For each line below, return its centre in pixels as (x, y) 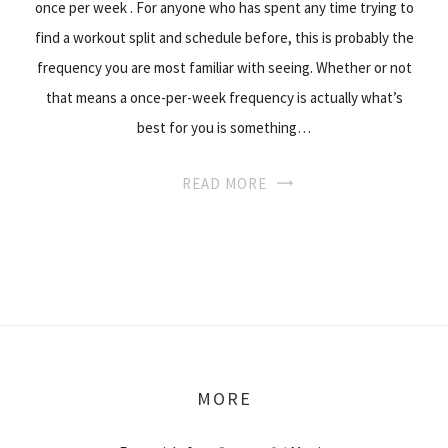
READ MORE (224, 183)
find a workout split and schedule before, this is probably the (224, 37)
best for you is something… (224, 127)
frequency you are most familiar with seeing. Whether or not (224, 67)
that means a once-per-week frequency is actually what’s (224, 97)
